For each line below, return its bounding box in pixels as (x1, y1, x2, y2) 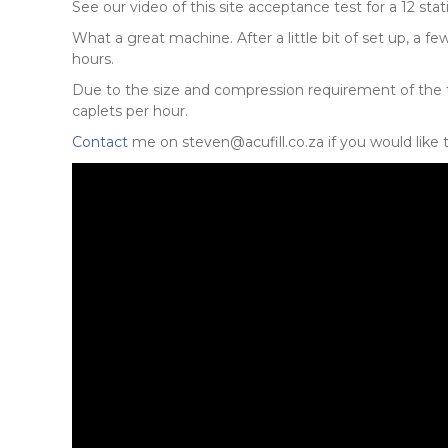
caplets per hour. (72, 102, 188, 120)
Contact (72, 133, 128, 151)
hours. (72, 50, 114, 68)
